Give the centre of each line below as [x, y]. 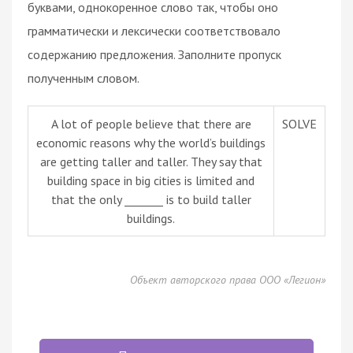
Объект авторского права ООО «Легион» [228, 279]
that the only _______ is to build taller [151, 199]
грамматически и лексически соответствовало [154, 30]
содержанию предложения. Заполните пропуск [154, 54]
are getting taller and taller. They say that [151, 161]
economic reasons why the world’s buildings [151, 142]
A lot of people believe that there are [151, 123]
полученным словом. [84, 78]
